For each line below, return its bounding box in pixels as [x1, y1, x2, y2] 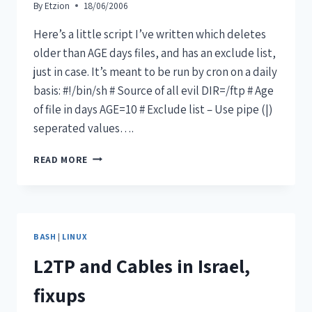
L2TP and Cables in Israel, [33, 252, 250, 279]
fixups [33, 281, 86, 308]
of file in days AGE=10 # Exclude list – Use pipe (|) [33, 101, 272, 117]
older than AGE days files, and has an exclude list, [33, 45, 276, 61]
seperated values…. [33, 120, 134, 136]
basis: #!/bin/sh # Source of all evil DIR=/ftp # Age [33, 82, 274, 98]
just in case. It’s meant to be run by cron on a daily [33, 63, 277, 79]
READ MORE [33, 153, 88, 166]
